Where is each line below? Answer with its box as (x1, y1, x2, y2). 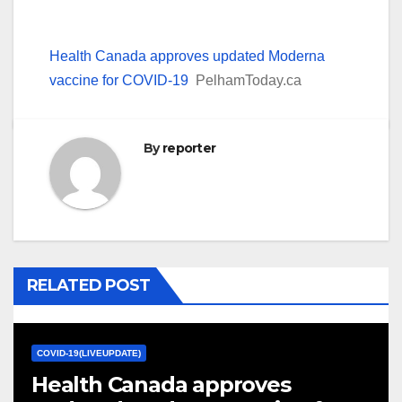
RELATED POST (27, 275, 151, 295)
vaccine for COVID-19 (49, 72, 188, 88)
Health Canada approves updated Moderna (49, 48, 325, 64)
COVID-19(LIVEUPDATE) (37, 347, 141, 358)
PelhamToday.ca (196, 72, 301, 88)
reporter (162, 139, 216, 156)
